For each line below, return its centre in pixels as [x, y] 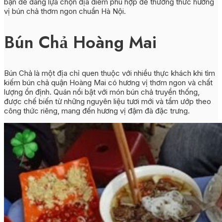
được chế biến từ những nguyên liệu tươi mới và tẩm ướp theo [108, 101]
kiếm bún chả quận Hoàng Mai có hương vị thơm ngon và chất [108, 82]
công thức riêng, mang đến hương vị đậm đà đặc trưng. [97, 111]
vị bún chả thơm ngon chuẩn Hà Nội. [65, 11]
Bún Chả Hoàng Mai [80, 42]
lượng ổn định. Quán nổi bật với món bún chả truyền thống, [102, 92]
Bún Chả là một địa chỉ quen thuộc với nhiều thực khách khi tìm [110, 73]
